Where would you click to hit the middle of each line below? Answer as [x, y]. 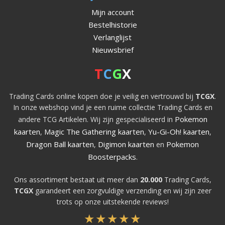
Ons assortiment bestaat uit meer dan [77, 179]
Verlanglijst [113, 37]
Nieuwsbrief [113, 49]
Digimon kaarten [126, 144]
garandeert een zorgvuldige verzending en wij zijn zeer [122, 190]
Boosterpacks [112, 156]
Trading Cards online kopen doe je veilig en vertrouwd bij [102, 96]
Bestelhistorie [113, 24]
